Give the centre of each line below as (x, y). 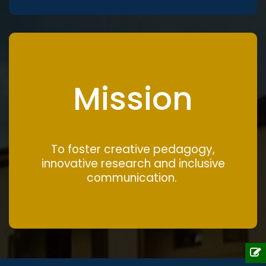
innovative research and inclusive (133, 163)
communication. (133, 178)
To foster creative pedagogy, (133, 149)
